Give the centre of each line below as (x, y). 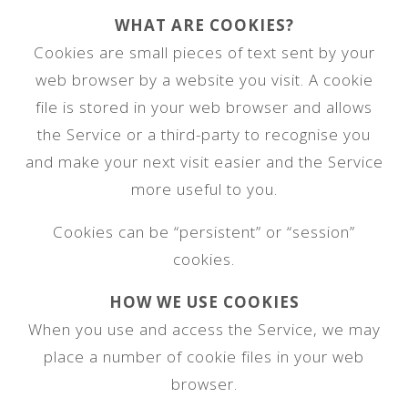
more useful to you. (204, 189)
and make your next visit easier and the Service (204, 162)
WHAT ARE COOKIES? (204, 25)
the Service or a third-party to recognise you (204, 134)
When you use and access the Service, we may (204, 329)
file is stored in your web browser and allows (204, 107)
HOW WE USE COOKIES (204, 302)
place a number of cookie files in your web (204, 357)
